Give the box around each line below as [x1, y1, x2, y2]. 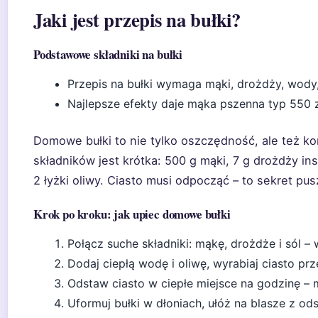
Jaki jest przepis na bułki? [33, 6, 241, 33]
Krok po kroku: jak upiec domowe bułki [33, 205, 231, 223]
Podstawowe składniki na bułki [33, 45, 183, 63]
